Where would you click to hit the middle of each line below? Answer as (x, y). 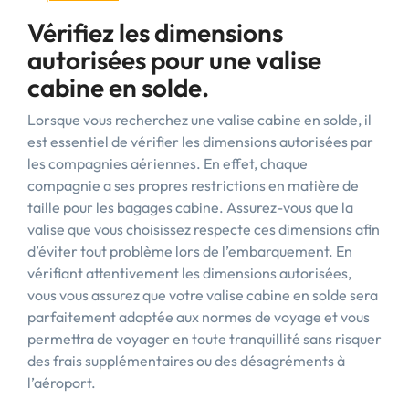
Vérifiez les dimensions (155, 32)
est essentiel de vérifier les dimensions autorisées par (200, 142)
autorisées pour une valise (174, 60)
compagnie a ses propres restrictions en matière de (193, 185)
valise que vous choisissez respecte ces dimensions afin (204, 229)
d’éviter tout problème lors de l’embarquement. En (190, 251)
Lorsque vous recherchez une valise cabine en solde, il (199, 120)
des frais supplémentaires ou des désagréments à (186, 361)
